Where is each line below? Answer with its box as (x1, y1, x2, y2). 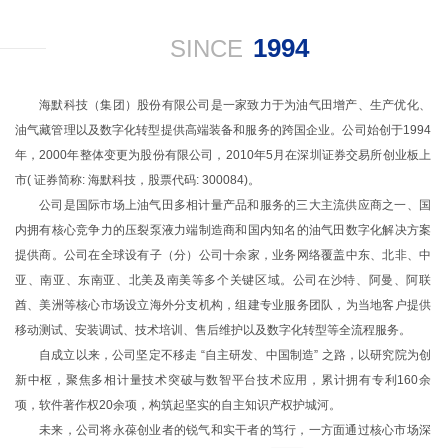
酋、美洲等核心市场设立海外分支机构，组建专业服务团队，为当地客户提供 (15, 298, 431, 312)
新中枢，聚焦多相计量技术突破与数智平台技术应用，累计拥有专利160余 (15, 373, 431, 387)
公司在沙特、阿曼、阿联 (292, 273, 431, 287)
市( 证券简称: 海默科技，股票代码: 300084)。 (15, 173, 260, 187)
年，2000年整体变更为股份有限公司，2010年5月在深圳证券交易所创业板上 (15, 148, 431, 162)
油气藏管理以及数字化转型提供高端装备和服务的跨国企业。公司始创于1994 (15, 123, 431, 137)
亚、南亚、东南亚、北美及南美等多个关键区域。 (15, 273, 293, 287)
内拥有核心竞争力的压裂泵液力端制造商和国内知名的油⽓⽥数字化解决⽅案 (15, 223, 431, 237)
